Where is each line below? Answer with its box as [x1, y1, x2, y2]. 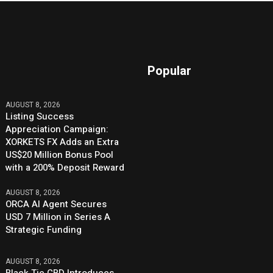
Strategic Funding [5, 223, 82, 237]
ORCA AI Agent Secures [5, 197, 107, 211]
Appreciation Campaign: [5, 122, 109, 136]
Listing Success [5, 110, 74, 124]
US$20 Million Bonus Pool [5, 148, 114, 162]
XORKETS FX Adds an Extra [5, 135, 119, 149]
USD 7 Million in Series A [5, 210, 111, 224]
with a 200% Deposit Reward [5, 161, 125, 175]
